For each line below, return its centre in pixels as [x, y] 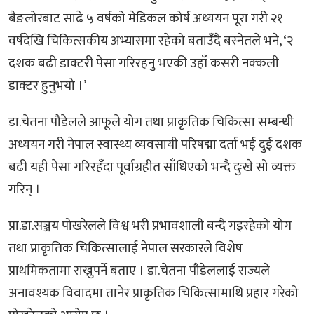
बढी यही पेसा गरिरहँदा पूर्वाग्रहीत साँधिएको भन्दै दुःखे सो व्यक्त [152, 167]
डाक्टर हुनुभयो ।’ [47, 86]
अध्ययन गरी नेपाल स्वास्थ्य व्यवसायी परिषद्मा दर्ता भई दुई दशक [155, 144]
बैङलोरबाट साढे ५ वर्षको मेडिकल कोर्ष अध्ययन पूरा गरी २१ [145, 18]
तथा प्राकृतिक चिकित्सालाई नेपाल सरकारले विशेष [125, 248]
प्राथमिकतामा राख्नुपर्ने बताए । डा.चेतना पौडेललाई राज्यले [139, 271]
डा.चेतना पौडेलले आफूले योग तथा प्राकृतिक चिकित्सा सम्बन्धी [151, 122]
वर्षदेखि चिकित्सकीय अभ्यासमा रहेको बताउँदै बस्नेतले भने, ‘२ [151, 41]
